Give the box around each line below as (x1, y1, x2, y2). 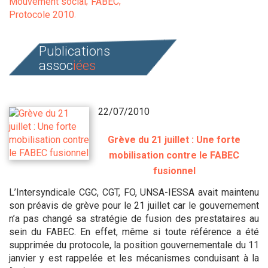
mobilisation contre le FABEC (109, 150, 240, 161)
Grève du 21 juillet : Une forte (108, 134, 241, 145)
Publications (39, 44, 110, 59)
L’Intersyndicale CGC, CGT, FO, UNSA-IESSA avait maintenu (9, 187, 259, 198)
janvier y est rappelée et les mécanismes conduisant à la (9, 252, 259, 264)
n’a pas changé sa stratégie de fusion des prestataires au (9, 213, 259, 224)
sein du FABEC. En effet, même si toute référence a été (9, 226, 259, 237)
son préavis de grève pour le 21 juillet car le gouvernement (9, 200, 259, 211)
